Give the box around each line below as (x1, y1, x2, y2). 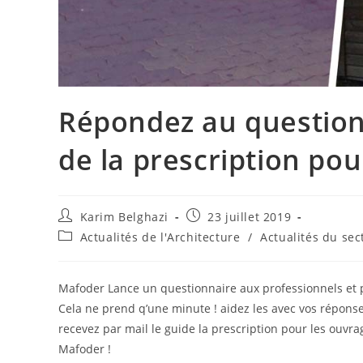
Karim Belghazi (79, 209, 169, 224)
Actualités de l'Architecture (79, 229, 241, 245)
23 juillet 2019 (207, 209, 292, 224)
